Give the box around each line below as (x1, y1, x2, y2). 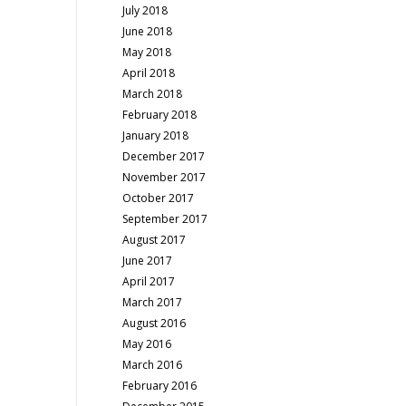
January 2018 (122, 128, 189, 143)
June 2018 (122, 24, 173, 39)
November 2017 (122, 169, 207, 185)
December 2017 (122, 149, 206, 164)
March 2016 (122, 357, 183, 372)
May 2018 (122, 44, 172, 60)
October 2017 (122, 190, 195, 206)
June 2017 (122, 253, 173, 268)
